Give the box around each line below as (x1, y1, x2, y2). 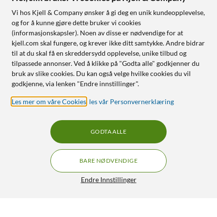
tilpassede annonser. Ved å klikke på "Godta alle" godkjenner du (12, 59, 200, 67)
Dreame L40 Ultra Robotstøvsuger (29, 205, 125, 214)
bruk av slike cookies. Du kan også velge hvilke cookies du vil (12, 69, 191, 77)
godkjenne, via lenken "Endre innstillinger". (12, 79, 139, 88)
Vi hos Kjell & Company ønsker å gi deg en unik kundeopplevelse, (12, 8, 205, 16)
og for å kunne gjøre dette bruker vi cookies (12, 18, 141, 27)
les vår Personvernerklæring (89, 97, 174, 106)
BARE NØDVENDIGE (79, 157, 138, 164)
